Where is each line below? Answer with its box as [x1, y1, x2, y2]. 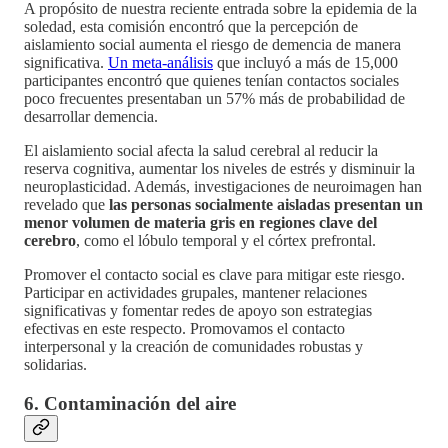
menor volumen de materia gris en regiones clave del [24, 214, 377, 232]
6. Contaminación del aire [24, 392, 236, 414]
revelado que [24, 196, 109, 214]
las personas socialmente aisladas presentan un [109, 196, 423, 214]
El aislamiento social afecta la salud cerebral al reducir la [24, 142, 378, 160]
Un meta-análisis [108, 54, 213, 72]
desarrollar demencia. [24, 108, 158, 126]
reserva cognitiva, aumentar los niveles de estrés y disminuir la [24, 160, 415, 178]
